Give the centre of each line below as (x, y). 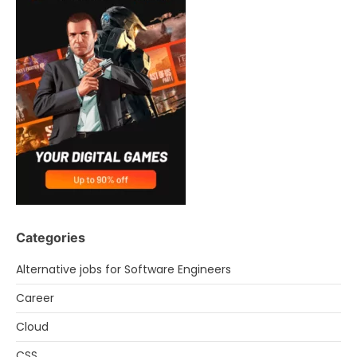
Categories (51, 238)
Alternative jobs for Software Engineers (124, 270)
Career (35, 298)
